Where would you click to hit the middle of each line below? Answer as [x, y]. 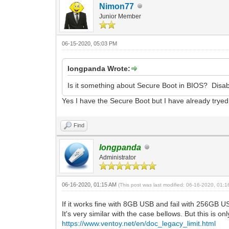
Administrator [118, 157]
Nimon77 [117, 6]
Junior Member [120, 16]
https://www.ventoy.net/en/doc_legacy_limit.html [139, 223]
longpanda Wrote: [99, 68]
